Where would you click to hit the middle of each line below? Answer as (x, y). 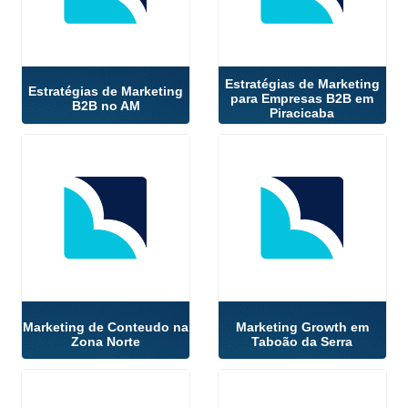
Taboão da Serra (302, 341)
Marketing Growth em (302, 326)
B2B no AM (106, 106)
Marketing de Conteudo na (106, 326)
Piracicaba (302, 113)
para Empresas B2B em (302, 99)
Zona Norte (106, 341)
